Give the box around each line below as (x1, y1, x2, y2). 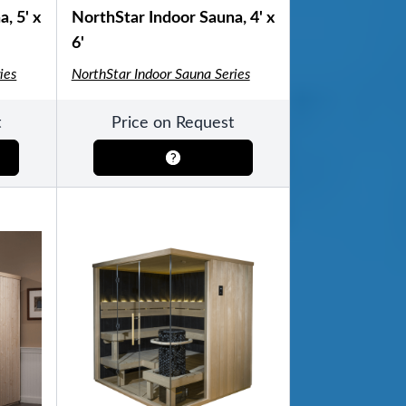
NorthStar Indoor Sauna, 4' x (71, 10, 275, 26)
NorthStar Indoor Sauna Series (71, 67, 250, 82)
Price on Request (111, 115, 235, 131)
